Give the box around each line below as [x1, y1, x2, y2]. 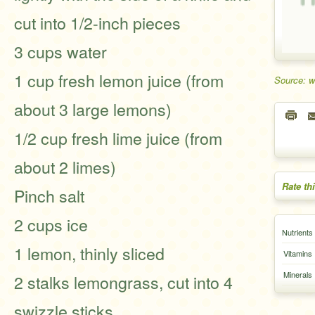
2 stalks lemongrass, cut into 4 [14, 270, 233, 294]
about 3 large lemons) [14, 97, 172, 121]
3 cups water [14, 39, 107, 63]
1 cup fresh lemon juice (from [14, 68, 224, 92]
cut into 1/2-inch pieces [14, 11, 185, 34]
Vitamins [283, 247, 312, 259]
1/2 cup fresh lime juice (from [14, 126, 222, 150]
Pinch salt [14, 184, 84, 207]
